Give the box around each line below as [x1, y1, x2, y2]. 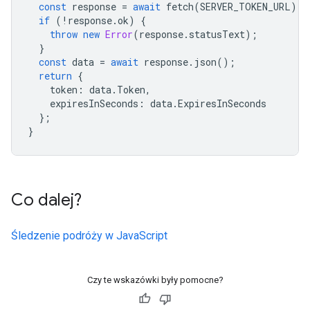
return [39, 69, 72, 82]
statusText [189, 28, 245, 41]
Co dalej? [11, 190, 82, 210]
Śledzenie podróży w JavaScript [11, 229, 167, 242]
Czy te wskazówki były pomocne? [86, 275, 224, 285]
